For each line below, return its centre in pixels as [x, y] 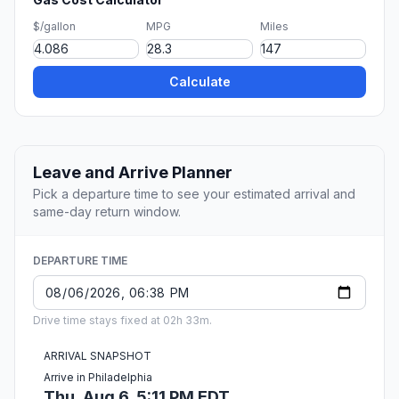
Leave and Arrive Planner [133, 173]
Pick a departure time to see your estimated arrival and [194, 194]
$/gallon [54, 27]
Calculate [199, 82]
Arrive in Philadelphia [98, 378]
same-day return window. [107, 212]
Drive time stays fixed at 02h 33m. [122, 321]
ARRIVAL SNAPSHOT [98, 356]
